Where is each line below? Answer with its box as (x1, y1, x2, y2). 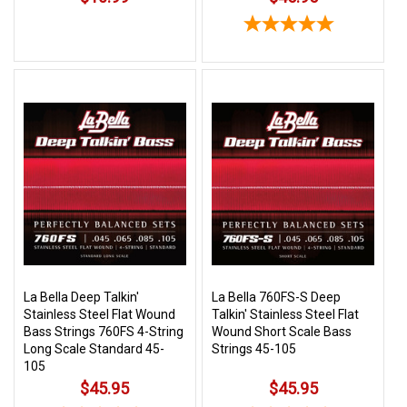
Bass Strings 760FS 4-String (24, 323, 184, 339)
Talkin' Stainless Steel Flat (212, 306, 360, 322)
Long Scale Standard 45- (24, 341, 164, 356)
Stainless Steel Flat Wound (24, 306, 175, 322)
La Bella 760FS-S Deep (212, 289, 342, 304)
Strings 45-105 (212, 341, 297, 356)
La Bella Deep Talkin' (24, 289, 139, 304)
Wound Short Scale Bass (212, 323, 352, 339)
